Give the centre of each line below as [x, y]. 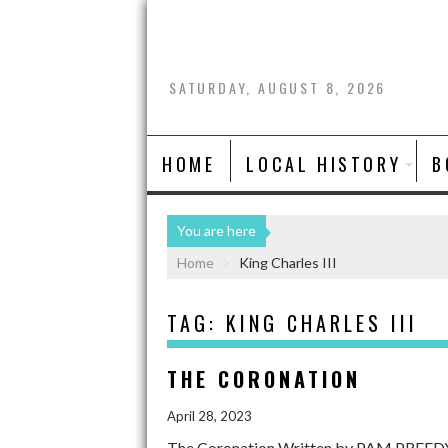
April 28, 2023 [209, 415]
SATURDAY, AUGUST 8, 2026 [278, 88]
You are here [216, 230]
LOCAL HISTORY [324, 163]
